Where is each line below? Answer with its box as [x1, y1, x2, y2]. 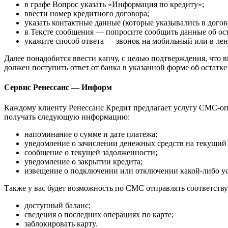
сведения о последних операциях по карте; [24, 210, 174, 219]
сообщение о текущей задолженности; [24, 148, 157, 157]
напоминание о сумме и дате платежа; [24, 129, 157, 138]
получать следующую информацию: [4, 112, 130, 121]
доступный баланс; [24, 201, 91, 210]
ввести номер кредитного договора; [24, 9, 149, 18]
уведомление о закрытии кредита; [24, 157, 142, 166]
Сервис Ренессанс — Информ [4, 83, 112, 92]
